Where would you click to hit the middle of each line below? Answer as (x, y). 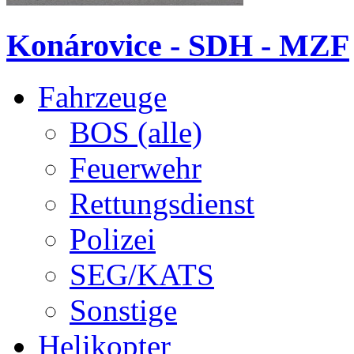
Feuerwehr (136, 168)
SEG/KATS (142, 275)
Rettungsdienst (162, 204)
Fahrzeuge (102, 97)
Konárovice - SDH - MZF (178, 46)
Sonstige (123, 311)
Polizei (113, 239)
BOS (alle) (136, 133)
